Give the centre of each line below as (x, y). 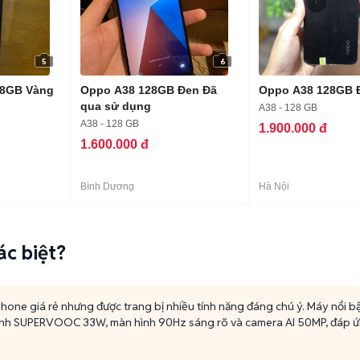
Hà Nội (274, 186)
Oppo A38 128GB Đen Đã (149, 90)
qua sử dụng (116, 106)
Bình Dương (107, 186)
